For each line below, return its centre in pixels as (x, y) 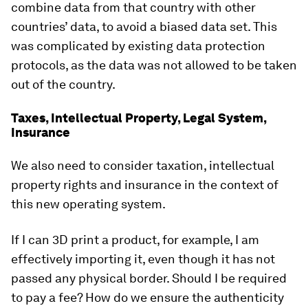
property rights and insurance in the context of (145, 185)
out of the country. (63, 84)
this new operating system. (88, 204)
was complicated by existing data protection (138, 46)
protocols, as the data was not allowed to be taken (154, 65)
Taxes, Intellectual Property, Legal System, (139, 118)
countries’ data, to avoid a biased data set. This (144, 26)
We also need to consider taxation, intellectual (143, 165)
